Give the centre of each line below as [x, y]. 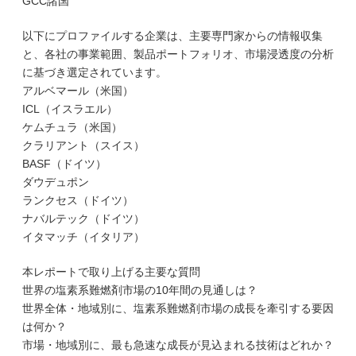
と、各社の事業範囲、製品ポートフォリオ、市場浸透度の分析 [178, 54]
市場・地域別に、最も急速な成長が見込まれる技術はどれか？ [178, 345]
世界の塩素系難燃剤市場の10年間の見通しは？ [140, 290]
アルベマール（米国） [78, 91]
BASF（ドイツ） [64, 164]
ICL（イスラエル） [70, 109]
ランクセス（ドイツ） [78, 200]
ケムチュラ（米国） [72, 127]
